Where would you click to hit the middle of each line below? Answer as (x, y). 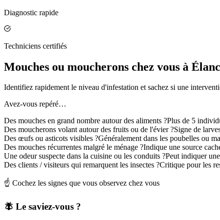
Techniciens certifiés (35, 46)
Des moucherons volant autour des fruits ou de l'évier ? (89, 130)
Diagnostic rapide (31, 12)
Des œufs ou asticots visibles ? (51, 138)
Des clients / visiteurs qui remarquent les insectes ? (82, 165)
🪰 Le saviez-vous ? (42, 207)
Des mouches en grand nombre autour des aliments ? (85, 121)
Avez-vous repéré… (35, 104)
